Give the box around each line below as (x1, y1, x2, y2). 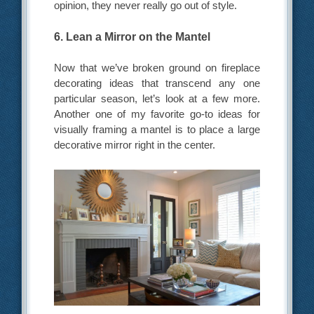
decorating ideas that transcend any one (54, 77, 260, 90)
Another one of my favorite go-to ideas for (54, 108, 260, 121)
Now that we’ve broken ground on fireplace (54, 62, 260, 74)
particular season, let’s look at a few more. (54, 93, 260, 105)
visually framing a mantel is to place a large (54, 123, 260, 136)
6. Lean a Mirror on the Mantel (54, 31, 211, 43)
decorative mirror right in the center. (54, 139, 216, 151)
